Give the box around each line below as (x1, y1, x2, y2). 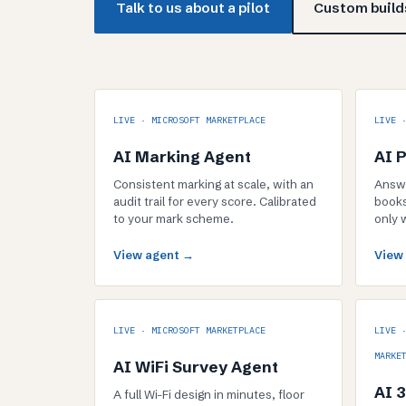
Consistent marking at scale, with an (113, 177, 314, 191)
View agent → (113, 247, 194, 262)
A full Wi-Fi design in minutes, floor (113, 387, 304, 401)
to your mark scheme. (113, 211, 234, 226)
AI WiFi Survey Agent (113, 357, 278, 376)
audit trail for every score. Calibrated (113, 194, 316, 208)
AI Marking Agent (113, 147, 251, 166)
